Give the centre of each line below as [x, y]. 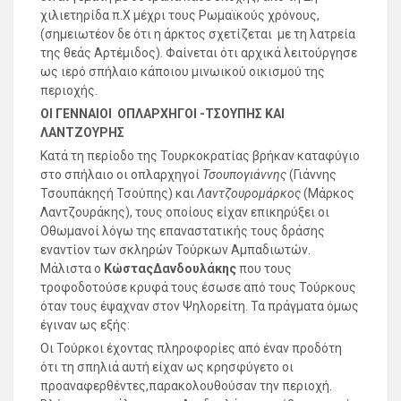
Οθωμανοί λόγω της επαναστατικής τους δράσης [183, 231]
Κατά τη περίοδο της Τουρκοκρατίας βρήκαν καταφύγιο [200, 156]
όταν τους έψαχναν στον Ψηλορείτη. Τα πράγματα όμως [200, 307]
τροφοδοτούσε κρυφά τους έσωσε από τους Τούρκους [198, 288]
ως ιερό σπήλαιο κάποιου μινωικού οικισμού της [183, 72]
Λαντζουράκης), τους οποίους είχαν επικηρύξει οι [185, 213]
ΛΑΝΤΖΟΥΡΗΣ [82, 133]
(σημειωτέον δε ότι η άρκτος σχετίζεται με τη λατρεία [198, 34]
